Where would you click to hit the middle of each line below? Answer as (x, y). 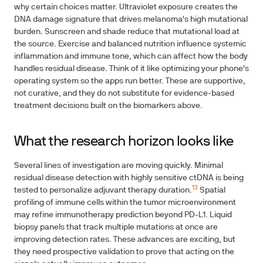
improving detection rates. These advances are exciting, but (125, 240)
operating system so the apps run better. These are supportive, (130, 81)
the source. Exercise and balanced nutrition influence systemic (130, 44)
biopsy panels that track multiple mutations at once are (116, 227)
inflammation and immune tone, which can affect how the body (131, 57)
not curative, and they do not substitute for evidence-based (124, 94)
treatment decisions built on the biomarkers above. (108, 106)
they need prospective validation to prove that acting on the (124, 252)
